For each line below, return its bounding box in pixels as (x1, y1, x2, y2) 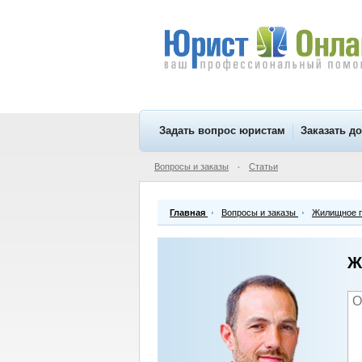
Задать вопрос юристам (159, 124, 285, 137)
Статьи (249, 162, 278, 171)
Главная (170, 208, 205, 217)
